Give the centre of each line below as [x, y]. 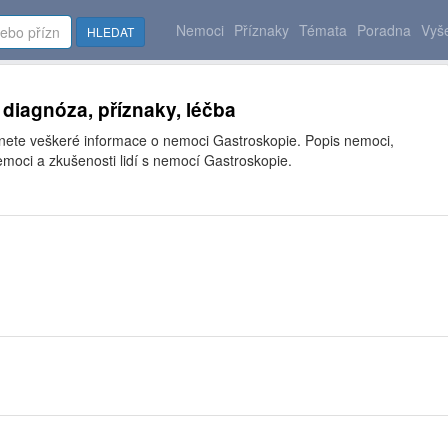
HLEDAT [110, 31]
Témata [323, 30]
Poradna [384, 30]
